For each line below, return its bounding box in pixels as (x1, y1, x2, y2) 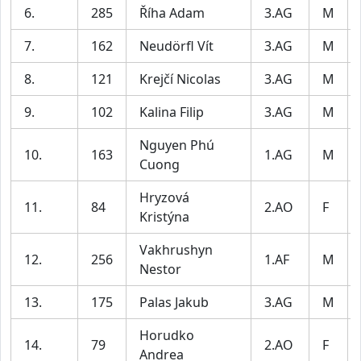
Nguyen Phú (139, 136, 214, 154)
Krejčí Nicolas (139, 70, 221, 88)
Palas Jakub (139, 293, 209, 311)
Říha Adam (139, 4, 205, 22)
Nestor (139, 260, 181, 278)
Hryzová (139, 189, 189, 206)
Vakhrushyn (139, 241, 213, 259)
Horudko (139, 326, 194, 344)
